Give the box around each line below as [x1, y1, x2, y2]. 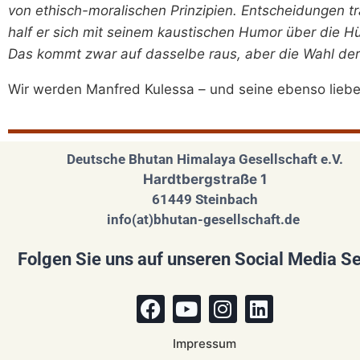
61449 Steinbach [151, 191, 258, 207]
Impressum [173, 336, 236, 351]
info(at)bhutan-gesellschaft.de [106, 211, 303, 227]
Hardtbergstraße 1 [142, 171, 267, 187]
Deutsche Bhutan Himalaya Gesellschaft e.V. [66, 151, 343, 167]
